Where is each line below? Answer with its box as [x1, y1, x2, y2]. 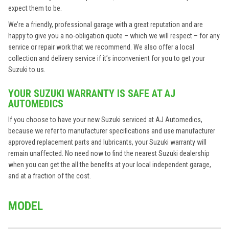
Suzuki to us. [8, 65, 45, 74]
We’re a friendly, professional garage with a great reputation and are [8, 20, 203, 29]
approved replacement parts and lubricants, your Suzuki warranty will [8, 138, 207, 146]
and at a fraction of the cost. [8, 172, 91, 180]
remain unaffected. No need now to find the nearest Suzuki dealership [8, 149, 210, 157]
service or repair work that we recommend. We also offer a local [8, 43, 194, 51]
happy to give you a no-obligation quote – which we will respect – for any [8, 32, 220, 40]
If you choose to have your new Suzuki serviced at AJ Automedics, [8, 116, 202, 124]
